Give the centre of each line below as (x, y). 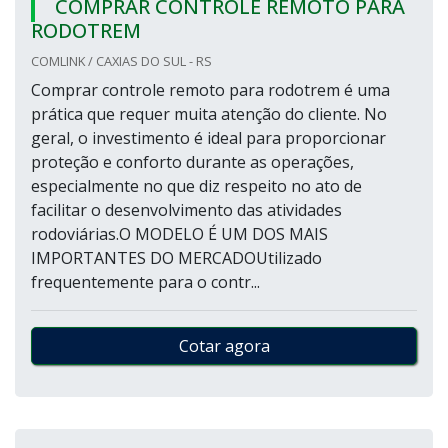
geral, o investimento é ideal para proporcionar (208, 138)
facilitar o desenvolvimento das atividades (186, 210)
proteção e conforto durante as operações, (192, 162)
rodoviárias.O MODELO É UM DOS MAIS (179, 234)
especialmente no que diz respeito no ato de (196, 186)
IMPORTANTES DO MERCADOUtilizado (176, 258)
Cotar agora (224, 346)
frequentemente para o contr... (145, 282)
